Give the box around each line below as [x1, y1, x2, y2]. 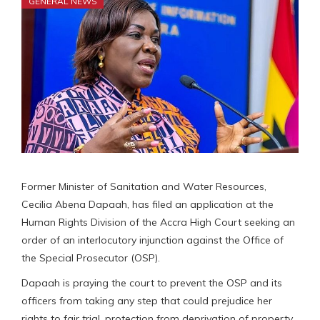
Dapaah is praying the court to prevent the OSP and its [21, 276, 282, 290]
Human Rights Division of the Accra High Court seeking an [21, 216, 295, 229]
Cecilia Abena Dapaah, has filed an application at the [21, 198, 274, 211]
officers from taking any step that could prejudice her [21, 294, 272, 308]
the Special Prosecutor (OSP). [21, 251, 160, 265]
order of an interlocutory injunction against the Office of [21, 234, 284, 247]
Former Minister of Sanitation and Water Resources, [21, 180, 266, 194]
